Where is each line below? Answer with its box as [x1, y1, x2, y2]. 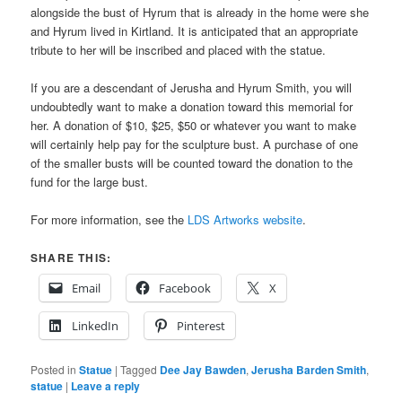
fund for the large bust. [31, 172, 149, 190]
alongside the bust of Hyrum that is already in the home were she [31, 3, 370, 21]
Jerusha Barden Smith [251, 361, 367, 378]
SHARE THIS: [31, 249, 112, 266]
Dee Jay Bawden [160, 361, 247, 378]
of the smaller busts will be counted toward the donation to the [31, 153, 354, 171]
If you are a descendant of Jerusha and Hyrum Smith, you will [31, 78, 353, 96]
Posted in [31, 361, 77, 377]
